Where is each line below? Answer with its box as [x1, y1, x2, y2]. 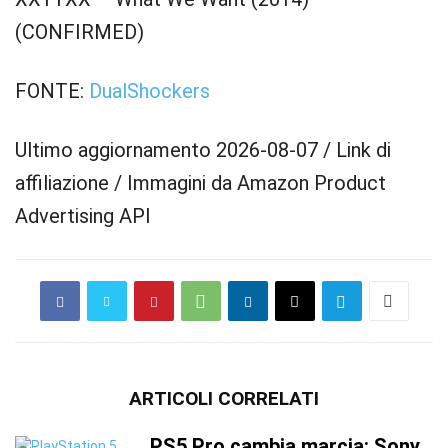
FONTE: [15, 79, 89, 103]
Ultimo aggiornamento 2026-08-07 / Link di [15, 138, 391, 162]
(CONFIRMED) [15, 20, 144, 44]
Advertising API [15, 204, 151, 228]
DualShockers [89, 79, 210, 103]
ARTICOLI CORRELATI [129, 387, 319, 410]
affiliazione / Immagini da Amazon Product [15, 171, 386, 195]
